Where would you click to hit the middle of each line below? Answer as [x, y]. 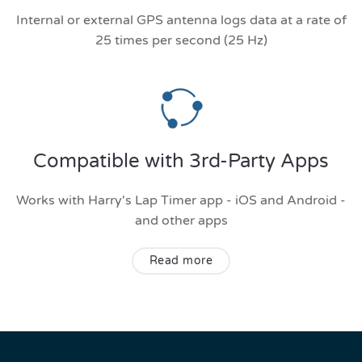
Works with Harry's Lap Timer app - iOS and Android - [181, 200]
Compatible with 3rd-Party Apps [181, 161]
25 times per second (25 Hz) [181, 40]
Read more [181, 260]
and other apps [181, 220]
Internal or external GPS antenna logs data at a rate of [181, 20]
